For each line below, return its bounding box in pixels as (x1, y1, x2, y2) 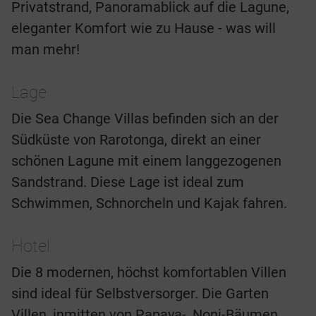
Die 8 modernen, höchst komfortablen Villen (11, 264, 286, 281)
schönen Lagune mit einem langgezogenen (11, 152, 281, 170)
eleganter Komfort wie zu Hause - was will (11, 20, 276, 37)
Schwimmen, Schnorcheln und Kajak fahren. (11, 195, 287, 212)
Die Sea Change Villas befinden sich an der (11, 110, 279, 128)
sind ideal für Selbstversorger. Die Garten (11, 285, 269, 303)
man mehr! (11, 41, 80, 59)
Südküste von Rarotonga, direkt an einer (11, 131, 261, 149)
